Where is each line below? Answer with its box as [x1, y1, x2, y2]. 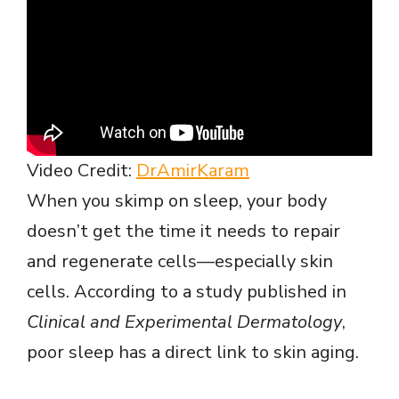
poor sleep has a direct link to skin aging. [27, 340, 359, 365]
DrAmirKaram [136, 159, 249, 183]
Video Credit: [27, 159, 136, 183]
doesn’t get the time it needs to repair [27, 219, 340, 244]
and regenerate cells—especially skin [27, 249, 333, 274]
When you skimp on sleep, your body [27, 189, 327, 214]
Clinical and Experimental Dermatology [27, 310, 342, 335]
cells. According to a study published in [27, 280, 346, 305]
